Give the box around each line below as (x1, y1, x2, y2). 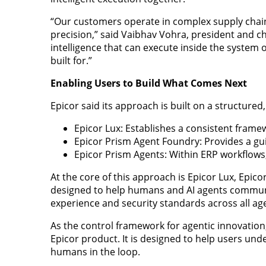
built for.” (50, 53, 92, 67)
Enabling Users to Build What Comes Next (50, 76, 247, 90)
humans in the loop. (50, 245, 140, 258)
